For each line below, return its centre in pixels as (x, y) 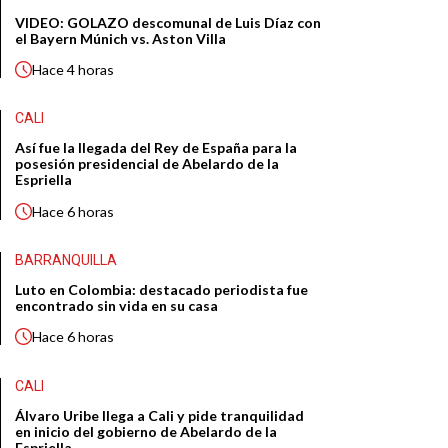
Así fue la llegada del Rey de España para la (156, 148)
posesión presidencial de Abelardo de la (147, 164)
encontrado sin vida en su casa (117, 306)
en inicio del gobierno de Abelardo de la (146, 432)
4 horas (91, 69)
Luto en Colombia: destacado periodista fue (162, 290)
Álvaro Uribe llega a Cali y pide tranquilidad (160, 416)
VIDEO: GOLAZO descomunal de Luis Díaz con (168, 22)
